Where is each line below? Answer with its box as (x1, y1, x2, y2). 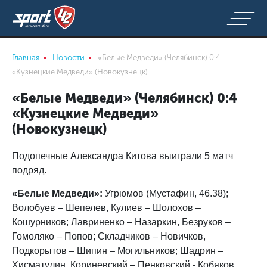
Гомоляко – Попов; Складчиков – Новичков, (12, 231, 206, 241)
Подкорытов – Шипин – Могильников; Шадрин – (12, 246, 223, 256)
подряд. (12, 165, 46, 175)
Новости (52, 53, 85, 62)
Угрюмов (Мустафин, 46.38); (103, 188, 228, 198)
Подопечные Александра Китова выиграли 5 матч (12, 151, 233, 161)
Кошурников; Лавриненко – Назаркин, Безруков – (12, 217, 231, 227)
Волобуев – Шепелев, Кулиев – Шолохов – (12, 203, 201, 213)
